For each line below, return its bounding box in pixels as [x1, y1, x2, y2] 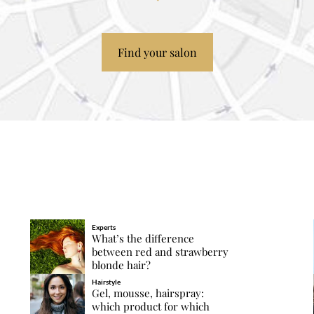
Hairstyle [91, 277, 121, 286]
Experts [91, 222, 116, 231]
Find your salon [117, 44, 197, 60]
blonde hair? [91, 257, 151, 272]
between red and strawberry [91, 244, 228, 259]
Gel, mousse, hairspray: [91, 285, 204, 300]
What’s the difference [91, 231, 194, 245]
